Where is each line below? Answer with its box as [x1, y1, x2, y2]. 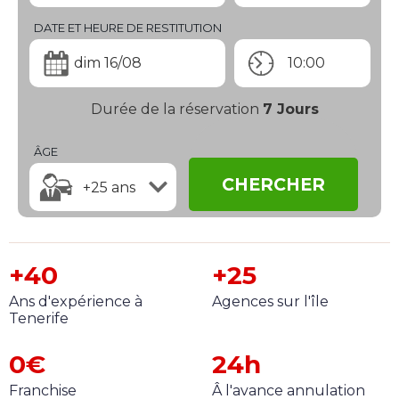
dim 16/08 [73, 54, 142, 72]
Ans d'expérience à [9, 293, 142, 311]
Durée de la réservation [90, 101, 259, 118]
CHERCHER [221, 174, 325, 196]
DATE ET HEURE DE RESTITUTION [33, 20, 222, 35]
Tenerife [9, 310, 69, 328]
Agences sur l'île [212, 293, 329, 311]
